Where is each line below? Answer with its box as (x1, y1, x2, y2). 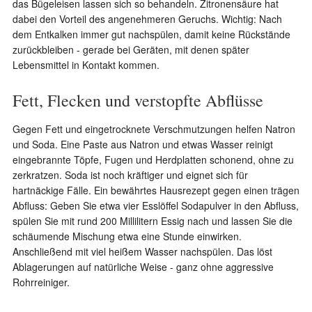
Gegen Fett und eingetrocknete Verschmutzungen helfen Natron (12, 122, 295, 136)
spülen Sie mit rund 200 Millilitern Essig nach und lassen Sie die (12, 214, 292, 228)
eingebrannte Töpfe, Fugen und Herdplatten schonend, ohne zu (12, 153, 294, 166)
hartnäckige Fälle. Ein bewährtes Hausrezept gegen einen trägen (12, 183, 299, 197)
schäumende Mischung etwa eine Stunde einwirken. (12, 229, 242, 243)
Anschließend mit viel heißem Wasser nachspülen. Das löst (12, 244, 272, 258)
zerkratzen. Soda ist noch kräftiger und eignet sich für (12, 168, 248, 182)
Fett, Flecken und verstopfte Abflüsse (12, 89, 263, 111)
